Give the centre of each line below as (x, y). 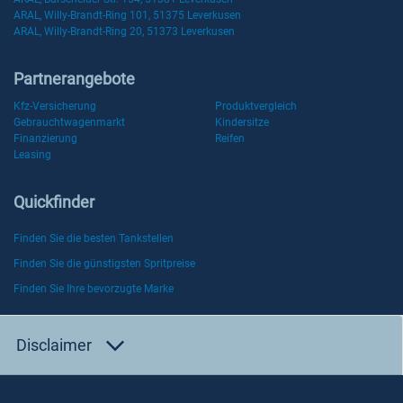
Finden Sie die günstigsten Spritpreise (104, 264)
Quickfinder (54, 202)
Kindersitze (242, 122)
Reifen (230, 139)
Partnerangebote (74, 79)
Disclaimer (54, 345)
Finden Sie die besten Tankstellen (94, 238)
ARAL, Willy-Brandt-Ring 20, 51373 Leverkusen (124, 31)
